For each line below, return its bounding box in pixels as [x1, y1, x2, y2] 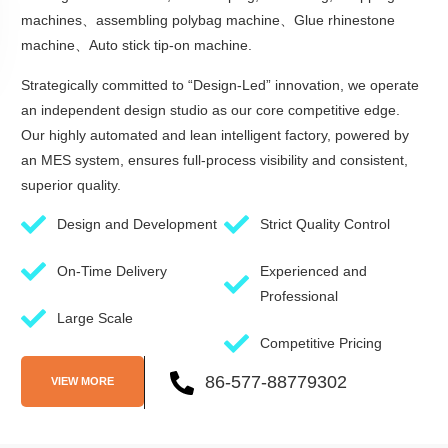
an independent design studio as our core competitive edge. [21, 101, 400, 118]
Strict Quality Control [260, 216, 391, 233]
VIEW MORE [51, 375, 114, 388]
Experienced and [260, 263, 368, 280]
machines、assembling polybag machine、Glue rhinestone [21, 12, 395, 29]
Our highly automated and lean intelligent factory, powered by [21, 126, 409, 143]
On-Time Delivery [57, 263, 168, 280]
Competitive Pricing [260, 335, 383, 352]
